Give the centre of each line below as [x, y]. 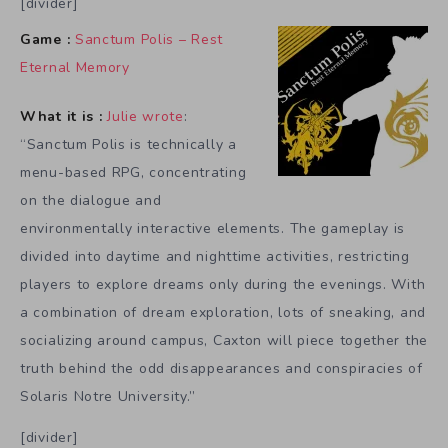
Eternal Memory [75, 68]
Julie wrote [145, 116]
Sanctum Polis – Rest [148, 40]
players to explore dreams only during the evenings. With [223, 284]
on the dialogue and [91, 200]
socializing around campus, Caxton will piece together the [224, 340]
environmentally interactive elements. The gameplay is [213, 228]
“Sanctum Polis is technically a [128, 144]
